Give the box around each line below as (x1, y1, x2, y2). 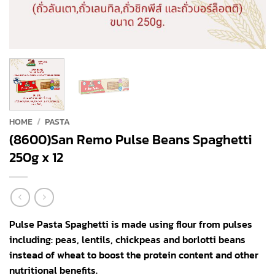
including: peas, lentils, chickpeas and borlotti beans (9, 232, 246, 247)
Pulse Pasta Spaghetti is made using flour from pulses (9, 217, 252, 232)
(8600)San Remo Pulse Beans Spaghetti (9, 128, 252, 150)
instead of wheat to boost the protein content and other (9, 247, 258, 263)
